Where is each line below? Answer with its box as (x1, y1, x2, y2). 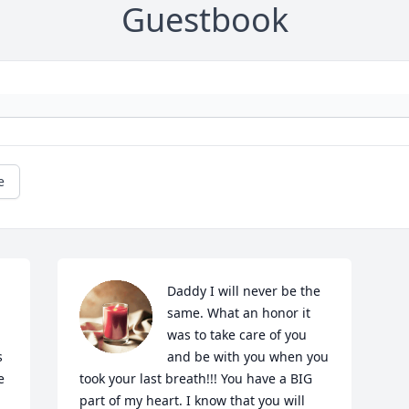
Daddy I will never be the (167, 282, 321, 300)
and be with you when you (167, 348, 330, 366)
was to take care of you (167, 326, 308, 344)
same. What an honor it (167, 304, 311, 322)
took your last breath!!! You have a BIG (79, 370, 313, 388)
